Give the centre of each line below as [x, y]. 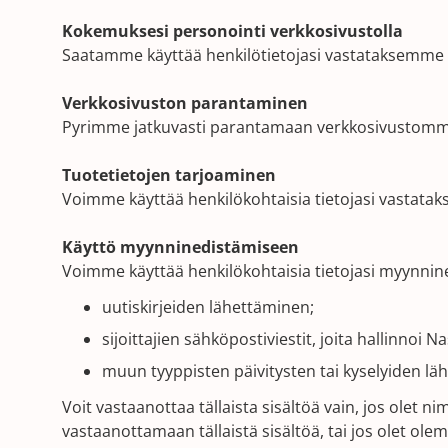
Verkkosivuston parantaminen [185, 103]
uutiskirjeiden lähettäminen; [208, 307]
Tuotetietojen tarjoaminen [169, 175]
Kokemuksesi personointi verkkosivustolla [232, 31]
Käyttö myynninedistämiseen [180, 247]
